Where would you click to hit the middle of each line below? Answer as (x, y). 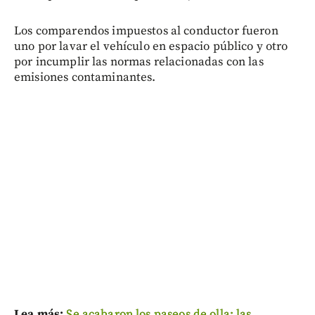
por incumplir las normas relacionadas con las (139, 62)
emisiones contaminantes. (85, 78)
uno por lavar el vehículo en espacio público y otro (151, 47)
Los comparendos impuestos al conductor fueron (146, 31)
